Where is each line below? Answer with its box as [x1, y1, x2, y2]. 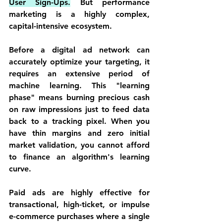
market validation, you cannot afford [9, 140, 150, 150]
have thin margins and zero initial [9, 128, 150, 138]
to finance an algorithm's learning [9, 152, 150, 162]
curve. [9, 164, 31, 173]
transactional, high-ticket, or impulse [9, 200, 150, 209]
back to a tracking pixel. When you [9, 116, 150, 126]
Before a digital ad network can [9, 45, 150, 55]
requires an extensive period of [9, 69, 150, 78]
